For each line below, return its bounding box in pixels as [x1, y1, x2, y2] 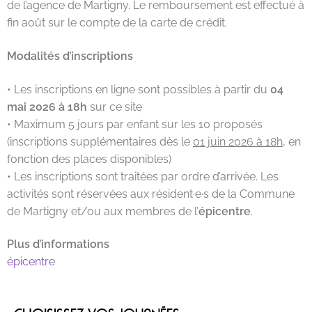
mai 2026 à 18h [7, 100, 87, 114]
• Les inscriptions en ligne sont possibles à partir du [7, 82, 270, 96]
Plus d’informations [7, 237, 109, 251]
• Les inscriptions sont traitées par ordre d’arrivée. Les [7, 169, 279, 183]
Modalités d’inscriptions [7, 49, 133, 63]
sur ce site [87, 100, 142, 114]
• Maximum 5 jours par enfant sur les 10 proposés [7, 117, 263, 131]
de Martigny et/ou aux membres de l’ [7, 204, 198, 218]
